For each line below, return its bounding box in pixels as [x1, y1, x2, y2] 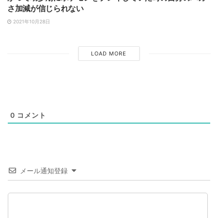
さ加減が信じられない [7, 3, 84, 14]
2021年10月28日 [12, 18, 50, 25]
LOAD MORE [91, 50, 127, 57]
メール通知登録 [20, 166, 68, 175]
